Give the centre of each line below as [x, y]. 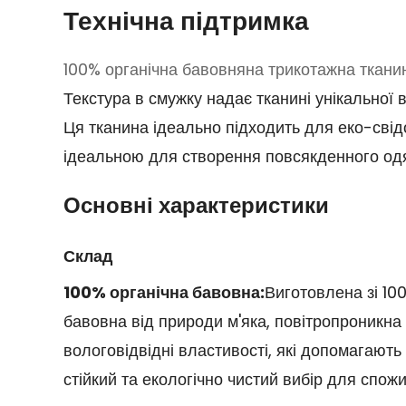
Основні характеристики [196, 205]
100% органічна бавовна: [164, 292]
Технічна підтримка [186, 20]
